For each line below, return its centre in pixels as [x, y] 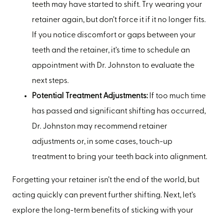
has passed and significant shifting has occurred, [119, 111]
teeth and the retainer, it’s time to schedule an [111, 50]
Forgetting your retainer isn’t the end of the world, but [106, 180]
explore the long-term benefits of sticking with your [103, 210]
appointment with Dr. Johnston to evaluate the [113, 66]
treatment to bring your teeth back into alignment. [120, 157]
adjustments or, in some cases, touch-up [102, 142]
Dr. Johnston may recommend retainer [100, 126]
